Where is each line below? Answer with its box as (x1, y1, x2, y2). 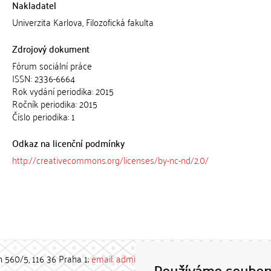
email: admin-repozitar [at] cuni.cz (91, 250, 220, 267)
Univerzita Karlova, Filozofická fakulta (11, 13, 154, 30)
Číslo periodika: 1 (11, 108, 75, 125)
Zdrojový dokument (11, 40, 90, 57)
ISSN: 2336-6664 (11, 70, 75, 87)
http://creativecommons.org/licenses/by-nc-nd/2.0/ (11, 151, 209, 168)
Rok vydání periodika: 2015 (11, 82, 114, 99)
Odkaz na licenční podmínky (11, 134, 125, 151)
